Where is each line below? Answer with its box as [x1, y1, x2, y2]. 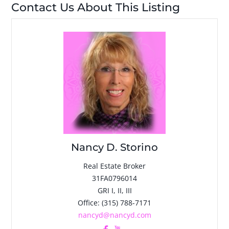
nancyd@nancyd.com [78, 210, 151, 220]
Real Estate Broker [83, 161, 146, 171]
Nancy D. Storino [71, 141, 158, 153]
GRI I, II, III [97, 186, 132, 195]
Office [78, 198, 98, 208]
